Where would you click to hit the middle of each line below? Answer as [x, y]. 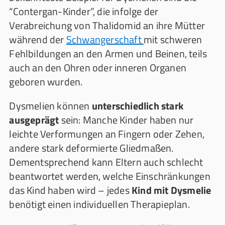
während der [38, 39]
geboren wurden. [46, 82]
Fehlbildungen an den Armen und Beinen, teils [108, 53]
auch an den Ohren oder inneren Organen [98, 68]
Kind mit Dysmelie [171, 190]
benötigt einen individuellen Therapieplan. [99, 204]
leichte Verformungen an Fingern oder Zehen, [107, 134]
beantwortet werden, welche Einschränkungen [110, 176]
